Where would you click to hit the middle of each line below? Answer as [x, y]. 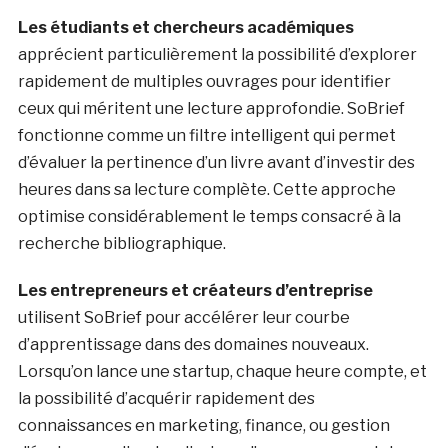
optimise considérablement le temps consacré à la [209, 217]
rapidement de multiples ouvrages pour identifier [204, 82]
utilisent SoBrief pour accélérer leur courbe [183, 318]
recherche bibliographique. [121, 244]
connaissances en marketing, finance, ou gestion [203, 426]
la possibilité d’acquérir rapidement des [166, 399]
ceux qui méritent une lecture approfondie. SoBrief [211, 109]
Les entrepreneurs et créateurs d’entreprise [195, 291]
